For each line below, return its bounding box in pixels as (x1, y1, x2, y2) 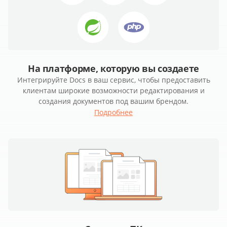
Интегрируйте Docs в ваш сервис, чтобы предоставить (17, 75, 210, 85)
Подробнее (94, 107, 133, 118)
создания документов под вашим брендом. (39, 96, 188, 106)
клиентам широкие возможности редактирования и (22, 86, 205, 96)
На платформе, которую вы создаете (27, 62, 200, 75)
